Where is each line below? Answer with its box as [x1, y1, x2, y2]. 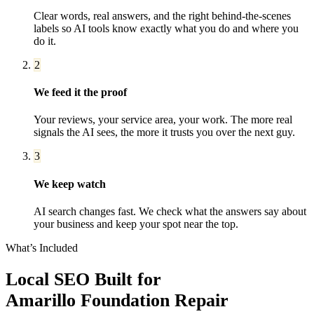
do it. [34, 34, 56, 47]
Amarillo [6, 290, 76, 311]
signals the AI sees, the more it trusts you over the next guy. [34, 126, 295, 139]
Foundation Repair [81, 290, 228, 311]
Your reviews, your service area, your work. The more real [34, 114, 292, 126]
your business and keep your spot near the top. [34, 217, 238, 230]
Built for [90, 269, 161, 290]
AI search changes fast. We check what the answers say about [34, 205, 306, 217]
